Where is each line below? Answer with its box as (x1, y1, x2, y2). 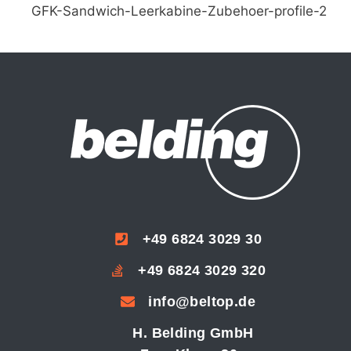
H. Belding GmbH (132, 324, 254, 341)
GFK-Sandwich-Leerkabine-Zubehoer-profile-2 (31, 2, 327, 19)
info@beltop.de (148, 293, 256, 309)
